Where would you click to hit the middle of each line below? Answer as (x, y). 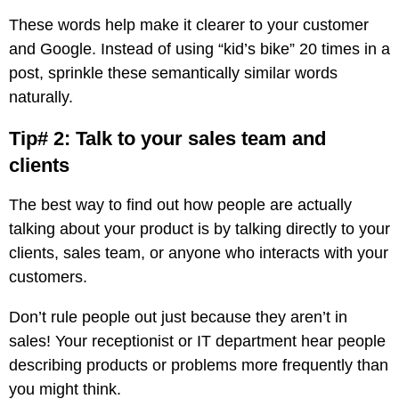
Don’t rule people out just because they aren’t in (178, 317)
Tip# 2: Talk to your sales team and (167, 138)
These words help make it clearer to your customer (189, 25)
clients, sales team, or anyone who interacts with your (199, 253)
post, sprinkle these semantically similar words (173, 73)
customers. (48, 277)
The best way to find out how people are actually (180, 205)
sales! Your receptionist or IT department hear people (197, 341)
